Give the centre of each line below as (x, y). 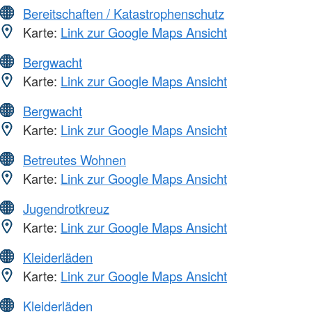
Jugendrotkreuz (66, 209)
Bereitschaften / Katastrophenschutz (124, 14)
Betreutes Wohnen (75, 160)
